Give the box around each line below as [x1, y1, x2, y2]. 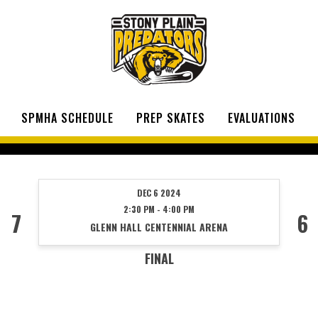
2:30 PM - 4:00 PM [124, 202, 194, 215]
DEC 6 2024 [137, 186, 181, 199]
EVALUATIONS [228, 109, 295, 126]
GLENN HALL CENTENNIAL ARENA [90, 219, 228, 234]
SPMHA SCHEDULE [21, 109, 114, 126]
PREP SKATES [136, 109, 205, 126]
